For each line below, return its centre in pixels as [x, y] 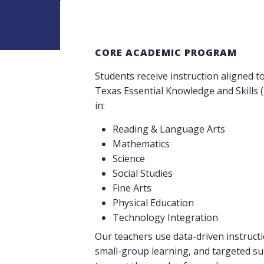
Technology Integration [165, 217]
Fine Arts [132, 188]
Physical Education [153, 202]
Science [128, 158]
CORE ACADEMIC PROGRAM [166, 52]
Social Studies [142, 173]
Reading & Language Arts [169, 129]
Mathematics [141, 143]
